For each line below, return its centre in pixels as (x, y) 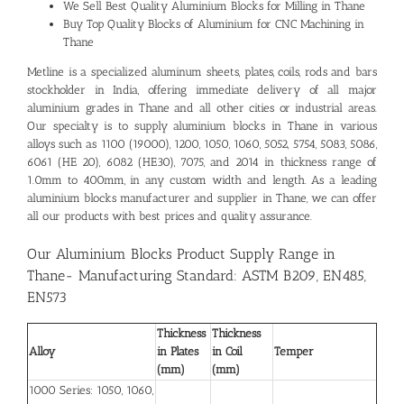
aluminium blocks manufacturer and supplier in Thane (167, 198)
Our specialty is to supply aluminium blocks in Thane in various (202, 126)
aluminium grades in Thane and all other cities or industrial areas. (202, 108)
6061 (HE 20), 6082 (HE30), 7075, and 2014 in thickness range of (202, 162)
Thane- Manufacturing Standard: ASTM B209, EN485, (197, 275)
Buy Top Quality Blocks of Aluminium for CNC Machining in (214, 24)
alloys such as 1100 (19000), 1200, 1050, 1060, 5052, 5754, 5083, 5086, (202, 144)
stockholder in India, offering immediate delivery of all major (202, 90)
